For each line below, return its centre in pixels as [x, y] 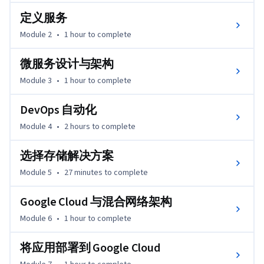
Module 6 [36, 218]
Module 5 [36, 172]
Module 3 [36, 80]
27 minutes [83, 172]
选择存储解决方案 [67, 156]
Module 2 [36, 34]
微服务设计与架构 [67, 64]
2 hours [77, 126]
